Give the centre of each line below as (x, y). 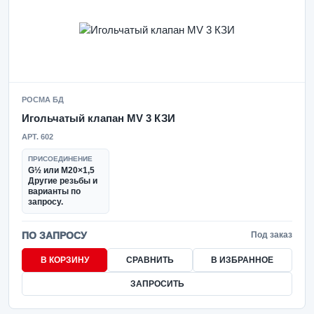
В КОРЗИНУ (64, 260)
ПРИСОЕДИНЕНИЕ (60, 159)
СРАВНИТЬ (150, 260)
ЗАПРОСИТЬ (157, 284)
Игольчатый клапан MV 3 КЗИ (98, 118)
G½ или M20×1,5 (61, 170)
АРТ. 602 (37, 137)
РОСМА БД (43, 100)
